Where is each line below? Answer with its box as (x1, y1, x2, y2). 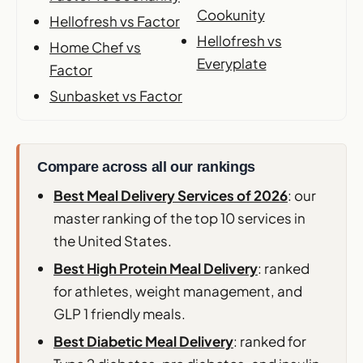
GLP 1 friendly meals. (53, 304, 186, 322)
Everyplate (196, 53, 267, 72)
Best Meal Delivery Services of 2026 (53, 186, 288, 204)
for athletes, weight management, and (53, 281, 302, 300)
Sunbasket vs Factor (49, 86, 182, 105)
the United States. (53, 231, 172, 250)
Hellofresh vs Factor (49, 11, 180, 30)
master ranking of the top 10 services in (53, 208, 305, 227)
